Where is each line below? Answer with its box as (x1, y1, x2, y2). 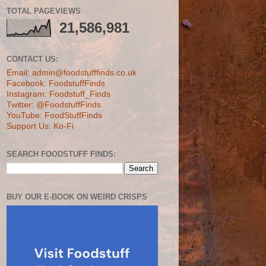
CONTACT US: (7, 55, 58, 64)
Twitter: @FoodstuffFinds (7, 100, 101, 109)
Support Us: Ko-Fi (7, 121, 74, 131)
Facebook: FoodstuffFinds (7, 78, 105, 88)
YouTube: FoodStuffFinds (7, 110, 102, 120)
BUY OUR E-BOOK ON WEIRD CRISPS (7, 192, 147, 201)
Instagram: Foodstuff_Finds (7, 89, 110, 99)
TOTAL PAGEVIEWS (7, 6, 81, 15)
